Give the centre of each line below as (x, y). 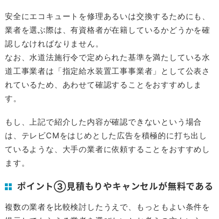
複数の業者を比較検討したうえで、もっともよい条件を (108, 207)
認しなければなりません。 (54, 44)
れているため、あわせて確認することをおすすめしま (104, 85)
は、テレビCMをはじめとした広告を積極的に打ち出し (106, 135)
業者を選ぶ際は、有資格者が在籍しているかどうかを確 (108, 30)
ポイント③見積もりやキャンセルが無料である (115, 186)
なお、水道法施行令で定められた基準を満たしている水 (108, 57)
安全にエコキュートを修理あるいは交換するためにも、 (108, 16)
